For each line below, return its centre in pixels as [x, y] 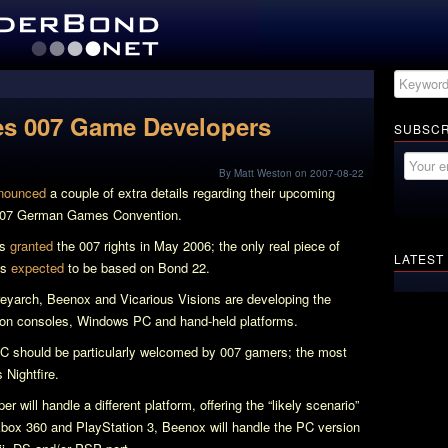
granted [31, 245]
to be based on [111, 267]
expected [37, 267]
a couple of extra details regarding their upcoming [190, 192]
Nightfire [31, 373]
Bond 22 [182, 267]
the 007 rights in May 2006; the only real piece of [196, 245]
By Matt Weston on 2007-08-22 [291, 173]
